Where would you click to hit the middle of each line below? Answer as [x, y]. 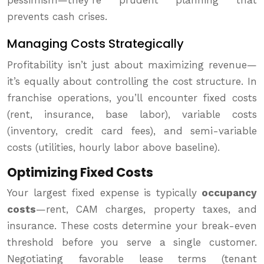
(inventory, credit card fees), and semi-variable [132, 131]
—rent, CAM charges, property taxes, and [146, 209]
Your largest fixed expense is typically [104, 193]
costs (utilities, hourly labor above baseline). [113, 148]
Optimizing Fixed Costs [80, 173]
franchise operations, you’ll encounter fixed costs [132, 98]
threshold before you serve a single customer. [132, 242]
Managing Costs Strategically [95, 44]
